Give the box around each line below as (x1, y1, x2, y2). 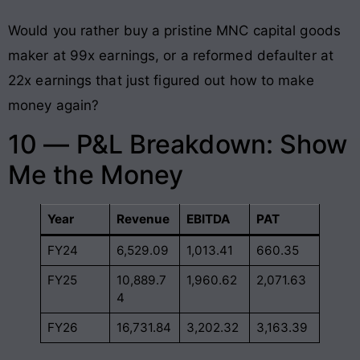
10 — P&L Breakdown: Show (8, 129, 348, 161)
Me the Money (8, 159, 184, 191)
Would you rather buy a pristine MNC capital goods (8, 22, 341, 39)
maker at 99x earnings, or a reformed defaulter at (8, 47, 333, 63)
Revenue (116, 211, 170, 227)
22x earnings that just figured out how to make (8, 72, 314, 88)
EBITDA (186, 211, 231, 227)
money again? (8, 96, 100, 113)
